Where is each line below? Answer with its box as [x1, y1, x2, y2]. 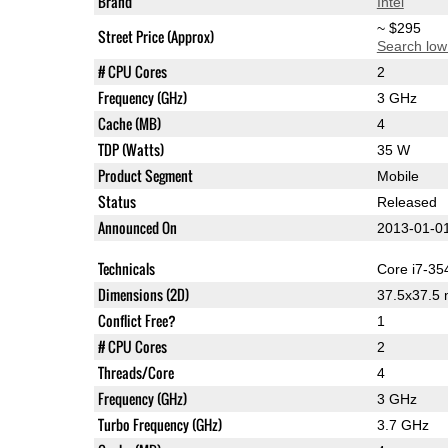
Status [97, 190, 136, 212]
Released [376, 193, 437, 210]
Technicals [97, 257, 155, 279]
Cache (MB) [97, 112, 161, 134]
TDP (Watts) [97, 138, 164, 160]
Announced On [97, 216, 177, 238]
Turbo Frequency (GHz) [97, 413, 222, 435]
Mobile [376, 167, 419, 184]
